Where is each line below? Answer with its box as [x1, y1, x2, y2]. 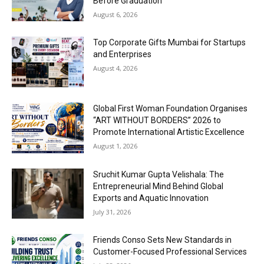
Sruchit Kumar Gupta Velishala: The [93, 169, 225, 179]
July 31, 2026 [93, 207, 131, 216]
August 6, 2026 [93, 9, 138, 19]
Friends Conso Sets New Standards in [93, 235, 232, 245]
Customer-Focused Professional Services [93, 247, 247, 257]
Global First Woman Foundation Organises [93, 104, 248, 114]
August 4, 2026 [93, 64, 138, 73]
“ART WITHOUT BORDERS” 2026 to [93, 115, 222, 126]
